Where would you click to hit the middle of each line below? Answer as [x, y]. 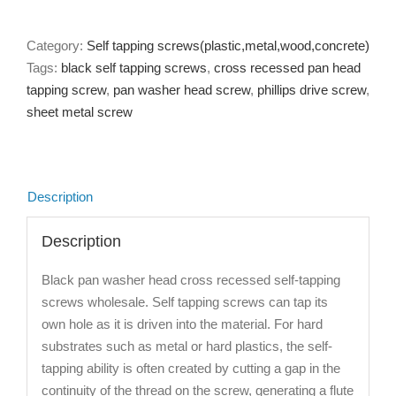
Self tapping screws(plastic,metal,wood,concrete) [228, 45]
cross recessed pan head [287, 67]
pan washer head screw [182, 89]
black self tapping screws [134, 67]
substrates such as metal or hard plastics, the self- [187, 346]
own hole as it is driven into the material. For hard [182, 324]
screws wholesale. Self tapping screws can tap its [184, 302]
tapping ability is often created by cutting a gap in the [190, 369]
